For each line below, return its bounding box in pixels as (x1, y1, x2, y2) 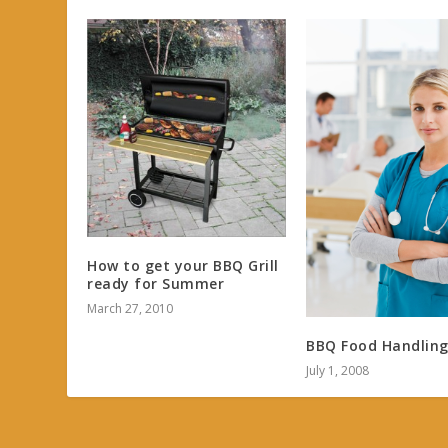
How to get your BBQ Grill (87, 255, 279, 275)
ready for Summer (87, 273, 225, 293)
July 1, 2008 (306, 361, 369, 379)
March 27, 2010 (87, 299, 174, 317)
